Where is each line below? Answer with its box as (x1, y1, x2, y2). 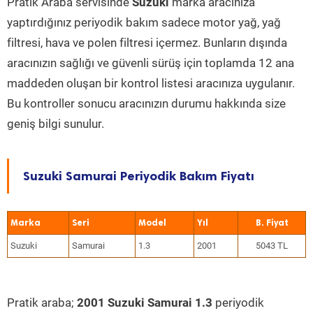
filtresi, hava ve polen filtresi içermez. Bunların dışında (7, 36, 287, 50)
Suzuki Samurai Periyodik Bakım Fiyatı (23, 168, 254, 184)
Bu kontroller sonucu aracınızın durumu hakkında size (7, 96, 286, 110)
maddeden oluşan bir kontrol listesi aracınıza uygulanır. (7, 76, 295, 90)
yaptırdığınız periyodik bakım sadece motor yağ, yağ (7, 15, 281, 29)
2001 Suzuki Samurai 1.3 (77, 296, 212, 310)
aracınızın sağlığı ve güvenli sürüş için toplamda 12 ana (7, 56, 294, 70)
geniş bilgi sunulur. (7, 117, 104, 131)
